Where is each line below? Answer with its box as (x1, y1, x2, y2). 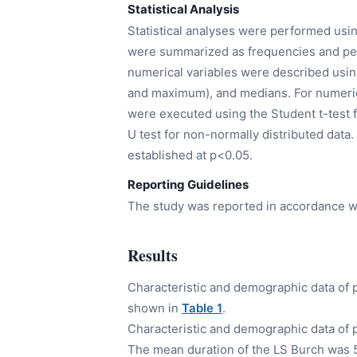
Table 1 (182, 300, 222, 316)
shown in (127, 300, 182, 316)
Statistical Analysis (127, 2, 239, 18)
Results (127, 244, 178, 268)
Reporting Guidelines (127, 177, 249, 193)
